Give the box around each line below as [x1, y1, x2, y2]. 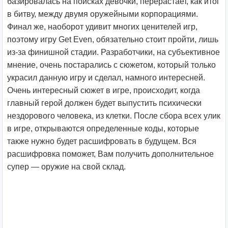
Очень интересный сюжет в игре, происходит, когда [7, 86, 200, 95]
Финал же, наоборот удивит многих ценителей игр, [7, 22, 197, 31]
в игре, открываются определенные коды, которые [7, 124, 199, 133]
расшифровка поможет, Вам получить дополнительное [7, 150, 214, 158]
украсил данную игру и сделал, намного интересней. [7, 73, 205, 82]
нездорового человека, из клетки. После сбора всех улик [7, 111, 220, 120]
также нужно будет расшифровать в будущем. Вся [7, 137, 196, 146]
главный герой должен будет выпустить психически [7, 99, 202, 107]
